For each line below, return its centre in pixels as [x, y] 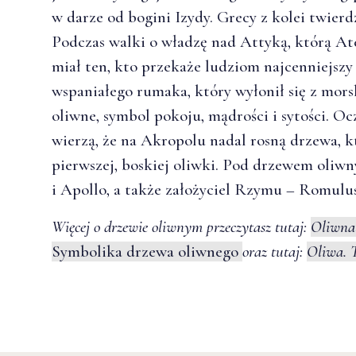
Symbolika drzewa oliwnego [147, 252]
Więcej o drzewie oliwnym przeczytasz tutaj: [181, 227]
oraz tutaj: [275, 252]
